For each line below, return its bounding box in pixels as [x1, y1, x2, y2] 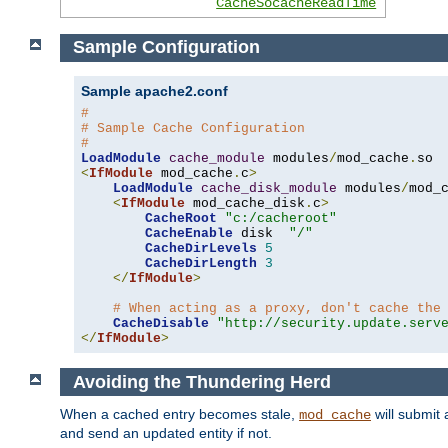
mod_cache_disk [185, 195, 305, 211]
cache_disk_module [201, 180, 337, 196]
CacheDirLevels [145, 240, 257, 256]
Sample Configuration [72, 37, 260, 58]
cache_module [169, 150, 265, 166]
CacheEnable [145, 225, 233, 241]
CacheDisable [113, 315, 209, 331]
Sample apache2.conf [81, 82, 228, 99]
